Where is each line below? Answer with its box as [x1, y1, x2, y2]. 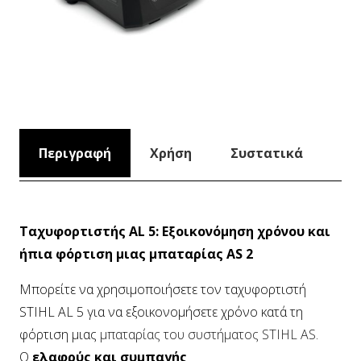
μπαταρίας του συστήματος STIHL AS [100, 325, 316, 343]
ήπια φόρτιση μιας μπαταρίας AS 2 [19, 244, 253, 263]
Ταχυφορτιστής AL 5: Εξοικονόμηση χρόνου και [19, 222, 330, 240]
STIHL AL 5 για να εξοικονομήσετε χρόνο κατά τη [19, 302, 303, 321]
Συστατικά [230, 143, 303, 162]
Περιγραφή [39, 143, 111, 162]
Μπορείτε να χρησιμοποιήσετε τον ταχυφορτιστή [19, 280, 306, 298]
